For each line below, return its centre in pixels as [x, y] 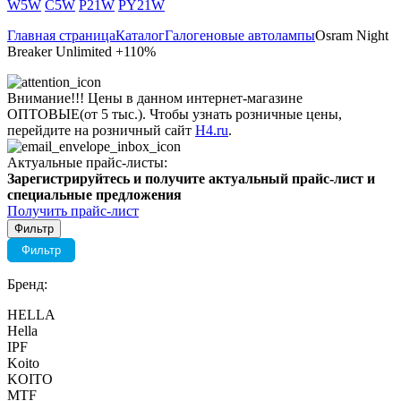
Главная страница [61, 35]
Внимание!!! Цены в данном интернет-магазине [155, 98]
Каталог [140, 35]
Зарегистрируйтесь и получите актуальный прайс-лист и [191, 179]
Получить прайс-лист [73, 211]
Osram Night [352, 35]
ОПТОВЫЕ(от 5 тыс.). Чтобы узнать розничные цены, [175, 114]
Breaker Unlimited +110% [81, 51]
